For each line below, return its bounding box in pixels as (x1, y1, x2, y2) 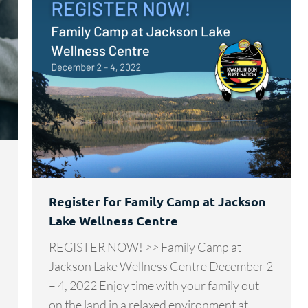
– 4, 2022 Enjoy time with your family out (49, 277, 259, 293)
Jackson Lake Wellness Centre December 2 (49, 258, 273, 274)
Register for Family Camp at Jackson (49, 192, 266, 209)
